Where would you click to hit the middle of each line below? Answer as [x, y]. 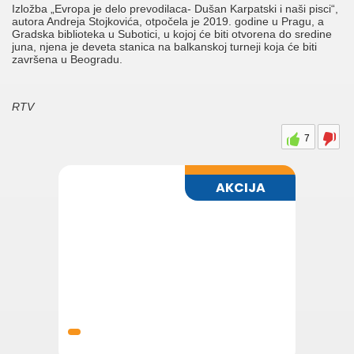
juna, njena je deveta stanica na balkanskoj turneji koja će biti [164, 47]
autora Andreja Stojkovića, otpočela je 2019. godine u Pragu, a [168, 22]
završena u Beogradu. [67, 60]
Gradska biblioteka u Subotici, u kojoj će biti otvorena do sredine [172, 34]
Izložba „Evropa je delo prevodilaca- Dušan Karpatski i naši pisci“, [175, 9]
